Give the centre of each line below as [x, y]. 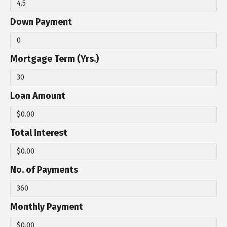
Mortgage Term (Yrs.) [54, 59]
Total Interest [39, 133]
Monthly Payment [47, 207]
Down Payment [41, 22]
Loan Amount [38, 96]
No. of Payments [44, 170]
